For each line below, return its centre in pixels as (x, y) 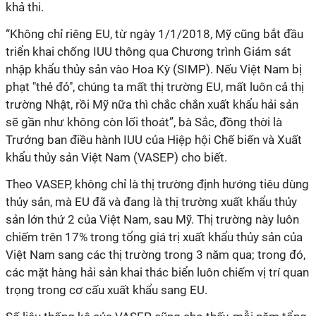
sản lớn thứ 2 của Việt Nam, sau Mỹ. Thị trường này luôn (152, 219)
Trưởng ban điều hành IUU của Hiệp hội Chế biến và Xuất (154, 140)
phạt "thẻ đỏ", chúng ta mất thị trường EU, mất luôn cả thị (155, 87)
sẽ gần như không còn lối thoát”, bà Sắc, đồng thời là (144, 122)
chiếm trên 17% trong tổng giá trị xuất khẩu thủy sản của (154, 237)
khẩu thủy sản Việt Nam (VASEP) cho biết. (116, 157)
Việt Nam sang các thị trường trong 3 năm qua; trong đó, (156, 255)
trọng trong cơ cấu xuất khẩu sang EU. (107, 290)
